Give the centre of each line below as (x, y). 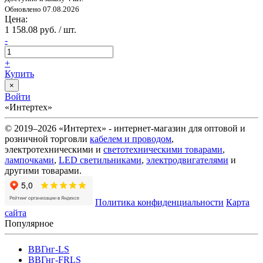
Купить (19, 73)
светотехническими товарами (163, 149)
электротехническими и (54, 149)
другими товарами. (43, 170)
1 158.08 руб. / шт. (41, 29)
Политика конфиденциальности (159, 202)
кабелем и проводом (131, 139)
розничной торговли (47, 139)
